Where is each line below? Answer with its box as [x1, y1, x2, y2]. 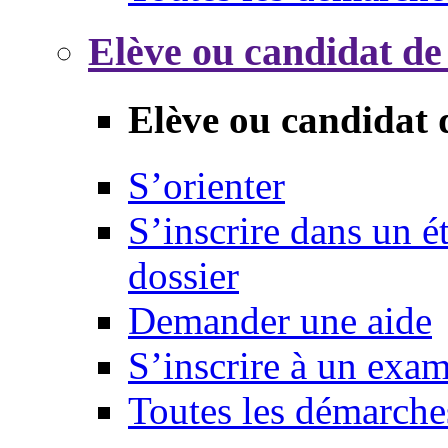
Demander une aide [128, 298, 432, 342]
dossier [128, 253, 239, 297]
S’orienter [128, 163, 285, 207]
